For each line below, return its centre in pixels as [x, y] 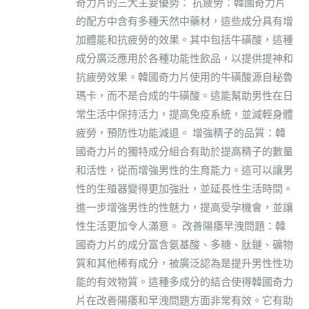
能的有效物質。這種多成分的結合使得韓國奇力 [185, 281]
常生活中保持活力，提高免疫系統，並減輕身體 [185, 114]
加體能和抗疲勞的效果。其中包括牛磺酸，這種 [185, 39]
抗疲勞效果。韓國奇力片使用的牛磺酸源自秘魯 [185, 77]
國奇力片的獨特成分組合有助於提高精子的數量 [185, 151]
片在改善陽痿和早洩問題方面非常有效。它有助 [185, 300]
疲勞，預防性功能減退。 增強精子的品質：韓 [181, 132]
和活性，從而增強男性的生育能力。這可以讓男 [185, 170]
